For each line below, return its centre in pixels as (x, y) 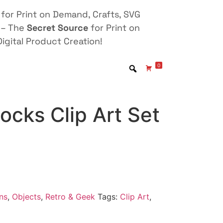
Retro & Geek (70, 197)
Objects (26, 197)
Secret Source (57, 28)
